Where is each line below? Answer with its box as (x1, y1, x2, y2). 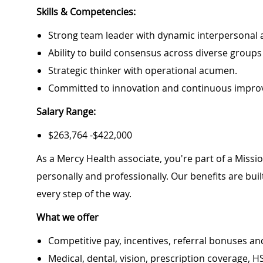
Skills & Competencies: (36, 5, 136, 19)
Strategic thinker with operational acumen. (48, 64, 237, 77)
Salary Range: (36, 105, 96, 119)
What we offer (36, 211, 99, 224)
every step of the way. (36, 187, 131, 201)
